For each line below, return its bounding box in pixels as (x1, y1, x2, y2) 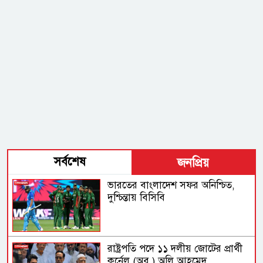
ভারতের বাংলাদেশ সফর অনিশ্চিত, (107, 178, 235, 191)
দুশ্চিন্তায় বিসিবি (107, 191, 166, 204)
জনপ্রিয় (177, 155, 209, 170)
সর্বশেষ (54, 154, 86, 169)
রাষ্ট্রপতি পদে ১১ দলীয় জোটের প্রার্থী (107, 242, 243, 255)
